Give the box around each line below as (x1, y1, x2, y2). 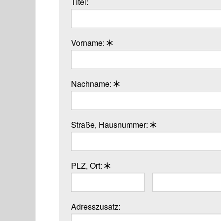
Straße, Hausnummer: (71, 119, 150, 131)
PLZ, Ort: (71, 160, 104, 172)
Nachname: (71, 78, 113, 90)
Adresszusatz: (71, 201, 120, 213)
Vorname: (71, 37, 107, 49)
